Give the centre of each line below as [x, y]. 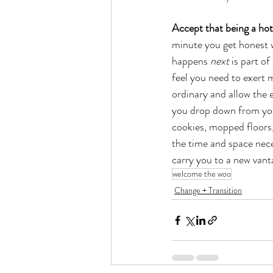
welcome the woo [202, 174]
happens [191, 61]
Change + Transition [208, 190]
